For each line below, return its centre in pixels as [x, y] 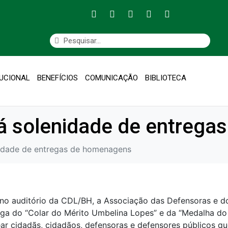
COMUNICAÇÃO [111, 78]
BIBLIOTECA [165, 78]
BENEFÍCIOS [57, 78]
